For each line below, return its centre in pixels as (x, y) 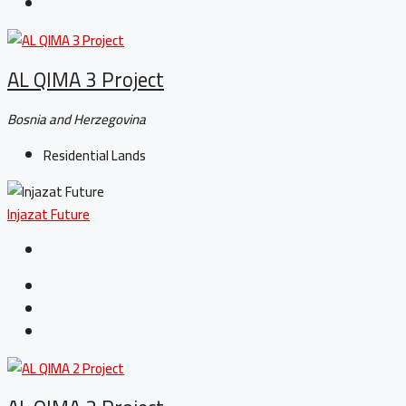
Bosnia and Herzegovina (77, 120)
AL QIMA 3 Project (86, 79)
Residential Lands (95, 156)
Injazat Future (48, 215)
